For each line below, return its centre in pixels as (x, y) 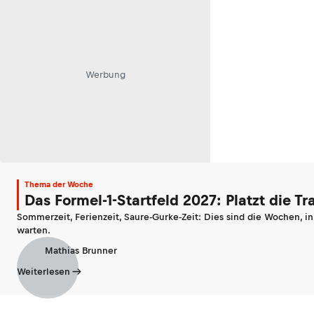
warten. (34, 230)
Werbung (105, 75)
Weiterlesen (43, 271)
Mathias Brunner (81, 251)
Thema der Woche (59, 184)
